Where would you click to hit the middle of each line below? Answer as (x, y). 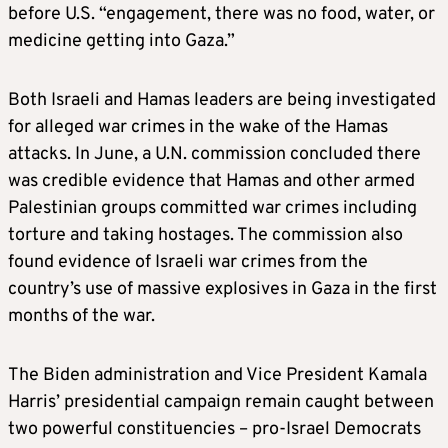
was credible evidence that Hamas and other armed (211, 182)
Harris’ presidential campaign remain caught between (221, 403)
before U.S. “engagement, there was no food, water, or (221, 15)
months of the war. (81, 317)
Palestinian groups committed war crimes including (212, 209)
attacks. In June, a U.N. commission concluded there (214, 155)
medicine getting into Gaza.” (121, 42)
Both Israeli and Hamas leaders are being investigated (222, 101)
